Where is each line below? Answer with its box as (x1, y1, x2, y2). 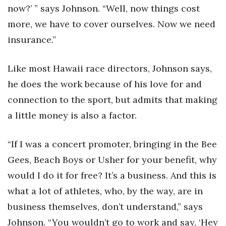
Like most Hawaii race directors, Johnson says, (8, 63, 212, 74)
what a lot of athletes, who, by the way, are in (8, 185, 203, 197)
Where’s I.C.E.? (20, 20, 71, 29)
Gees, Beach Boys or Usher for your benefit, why (8, 154, 217, 165)
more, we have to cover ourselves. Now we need (8, 18, 215, 30)
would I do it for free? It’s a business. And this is (8, 169, 216, 181)
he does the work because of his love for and (8, 78, 202, 90)
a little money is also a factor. (8, 109, 137, 121)
